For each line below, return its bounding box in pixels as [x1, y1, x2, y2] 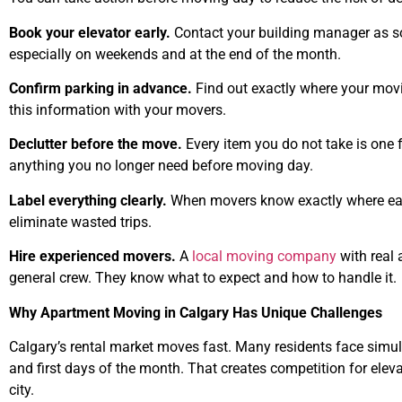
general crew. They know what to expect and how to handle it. [9, 269, 397, 287]
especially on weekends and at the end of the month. [9, 45, 341, 63]
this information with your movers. [9, 100, 226, 118]
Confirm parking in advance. [9, 79, 192, 97]
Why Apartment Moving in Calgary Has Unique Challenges [9, 303, 382, 321]
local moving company [192, 248, 336, 266]
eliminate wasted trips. [9, 213, 152, 231]
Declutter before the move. [9, 135, 182, 153]
